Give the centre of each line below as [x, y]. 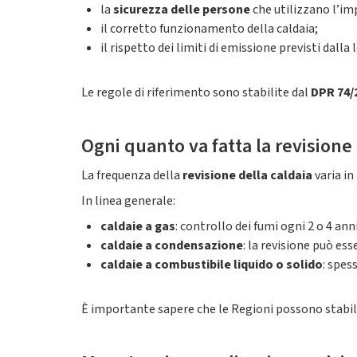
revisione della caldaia [247, 175]
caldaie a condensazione [172, 245]
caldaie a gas [138, 226]
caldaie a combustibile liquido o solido [212, 265]
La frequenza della [132, 175]
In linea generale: [128, 201]
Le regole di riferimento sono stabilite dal [196, 92]
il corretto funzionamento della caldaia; [209, 29]
